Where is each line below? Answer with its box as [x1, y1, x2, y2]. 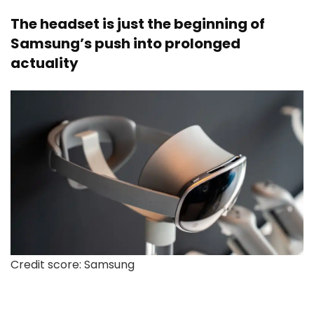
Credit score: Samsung [11, 257, 135, 273]
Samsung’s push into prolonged [11, 34, 240, 53]
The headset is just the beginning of [11, 14, 265, 34]
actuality [11, 53, 78, 73]
